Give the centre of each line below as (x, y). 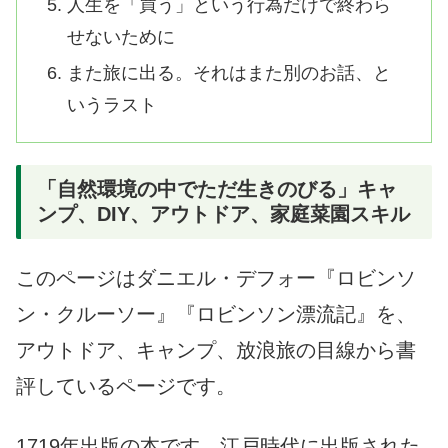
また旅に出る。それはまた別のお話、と (228, 72)
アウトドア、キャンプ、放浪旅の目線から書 (216, 350)
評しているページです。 (126, 386)
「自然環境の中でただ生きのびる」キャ (217, 188)
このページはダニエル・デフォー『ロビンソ (216, 278)
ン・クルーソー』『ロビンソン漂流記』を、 (216, 314)
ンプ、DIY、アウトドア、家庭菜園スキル (223, 213)
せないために (120, 37)
